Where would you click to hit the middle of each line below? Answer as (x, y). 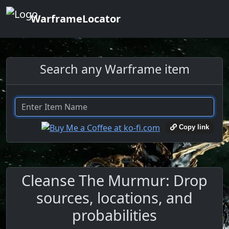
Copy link (193, 127)
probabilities (114, 215)
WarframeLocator (76, 19)
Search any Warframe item (114, 69)
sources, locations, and (114, 197)
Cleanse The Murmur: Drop (114, 180)
